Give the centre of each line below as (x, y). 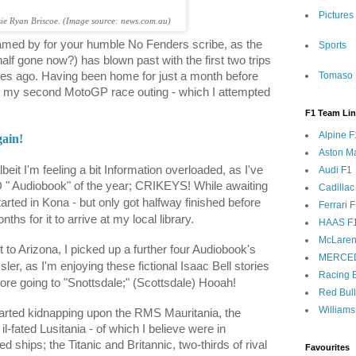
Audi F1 (335, 170)
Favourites (327, 347)
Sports (333, 45)
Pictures (336, 15)
